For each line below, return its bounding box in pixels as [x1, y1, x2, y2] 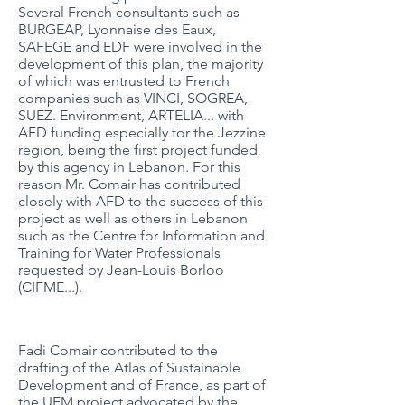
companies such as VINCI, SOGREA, [18, 89, 248, 107]
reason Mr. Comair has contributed [18, 175, 240, 193]
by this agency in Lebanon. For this [18, 158, 240, 175]
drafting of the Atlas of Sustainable [18, 359, 240, 376]
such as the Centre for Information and [18, 227, 265, 244]
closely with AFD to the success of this [18, 193, 263, 210]
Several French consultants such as [18, 4, 240, 21]
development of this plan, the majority [18, 55, 263, 72]
